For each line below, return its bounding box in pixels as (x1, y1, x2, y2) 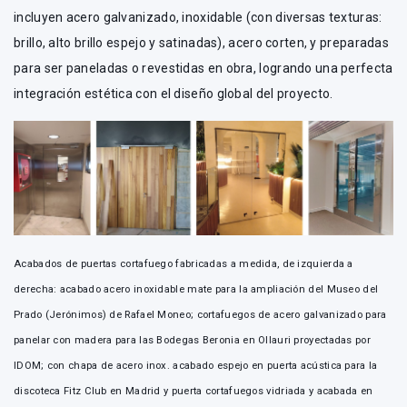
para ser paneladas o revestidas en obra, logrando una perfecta (14, 60, 393, 75)
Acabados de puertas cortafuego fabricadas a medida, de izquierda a (14, 257, 353, 270)
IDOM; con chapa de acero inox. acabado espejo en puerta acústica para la (14, 359, 378, 372)
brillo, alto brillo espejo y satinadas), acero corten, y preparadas (14, 35, 390, 50)
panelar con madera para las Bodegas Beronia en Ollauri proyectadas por (14, 333, 371, 346)
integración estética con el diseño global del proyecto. (14, 85, 333, 101)
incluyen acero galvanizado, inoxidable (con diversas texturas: (14, 9, 382, 25)
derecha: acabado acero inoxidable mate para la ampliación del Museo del (14, 283, 379, 295)
